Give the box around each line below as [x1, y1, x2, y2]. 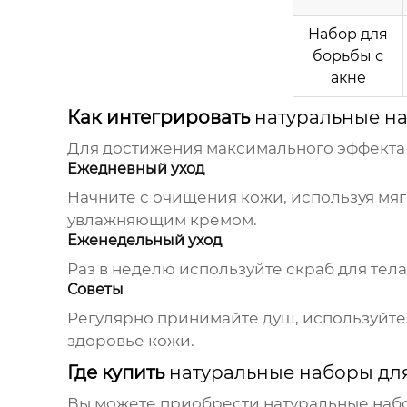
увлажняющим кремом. [66, 211, 257, 230]
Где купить [66, 362, 169, 384]
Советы [66, 281, 124, 299]
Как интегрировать [66, 106, 254, 129]
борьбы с [313, 47, 383, 65]
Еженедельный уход [66, 232, 222, 250]
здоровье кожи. [66, 332, 194, 351]
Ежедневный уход [66, 160, 204, 178]
